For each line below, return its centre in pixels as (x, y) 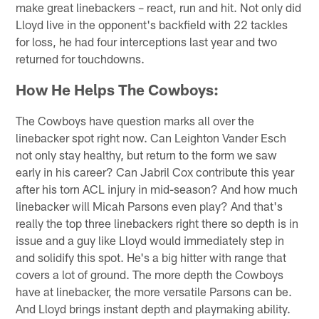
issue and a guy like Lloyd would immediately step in (150, 240)
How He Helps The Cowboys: (117, 90)
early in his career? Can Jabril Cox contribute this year (155, 172)
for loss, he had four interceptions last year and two (147, 42)
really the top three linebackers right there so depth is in (157, 223)
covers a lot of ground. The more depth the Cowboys (150, 274)
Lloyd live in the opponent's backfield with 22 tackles (152, 25)
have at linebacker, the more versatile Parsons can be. (154, 292)
